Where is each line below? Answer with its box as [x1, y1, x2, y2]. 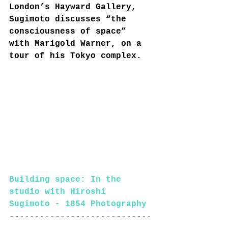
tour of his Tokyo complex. [9, 51, 141, 61]
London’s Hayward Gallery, [9, 2, 141, 12]
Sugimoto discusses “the [9, 14, 131, 24]
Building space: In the [9, 175, 126, 185]
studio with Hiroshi [9, 187, 111, 197]
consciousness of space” [9, 26, 131, 36]
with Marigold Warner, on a [9, 39, 147, 48]
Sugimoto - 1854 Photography [9, 199, 147, 209]
